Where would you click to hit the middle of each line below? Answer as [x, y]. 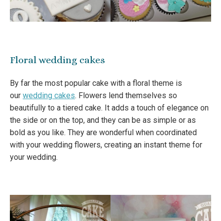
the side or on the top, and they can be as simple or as [103, 120]
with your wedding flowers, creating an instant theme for [106, 145]
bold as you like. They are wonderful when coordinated [103, 132]
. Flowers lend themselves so [126, 95]
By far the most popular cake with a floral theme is [96, 83]
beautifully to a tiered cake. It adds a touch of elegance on [109, 108]
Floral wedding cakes [57, 60]
